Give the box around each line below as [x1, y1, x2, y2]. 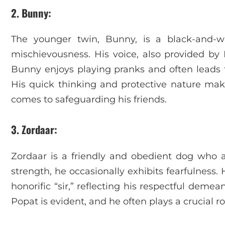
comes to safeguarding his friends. [11, 94, 167, 105]
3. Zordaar [11, 122, 54, 138]
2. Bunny [11, 5, 48, 21]
